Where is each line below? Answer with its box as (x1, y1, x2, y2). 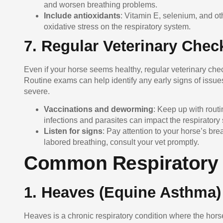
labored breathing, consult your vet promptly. (44, 137, 199, 146)
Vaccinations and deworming (44, 105, 153, 113)
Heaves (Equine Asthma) (41, 183, 221, 201)
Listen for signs (44, 126, 103, 135)
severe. (24, 87, 50, 96)
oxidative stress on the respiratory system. (44, 22, 191, 31)
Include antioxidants (44, 11, 120, 20)
